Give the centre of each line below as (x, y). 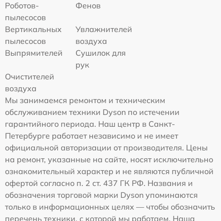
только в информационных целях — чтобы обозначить (110, 207)
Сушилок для (101, 53)
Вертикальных (33, 29)
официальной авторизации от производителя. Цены (106, 148)
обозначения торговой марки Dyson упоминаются (101, 195)
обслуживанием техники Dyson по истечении (92, 112)
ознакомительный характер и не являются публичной (109, 171)
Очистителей (30, 77)
